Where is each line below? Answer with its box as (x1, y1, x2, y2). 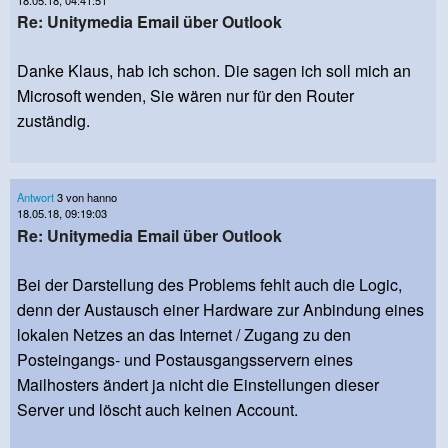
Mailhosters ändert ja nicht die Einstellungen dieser (17, 372, 379, 396)
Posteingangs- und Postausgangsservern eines (17, 347, 353, 371)
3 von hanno (54, 189, 117, 206)
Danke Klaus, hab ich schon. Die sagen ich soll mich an (17, 59, 411, 83)
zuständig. (17, 109, 94, 133)
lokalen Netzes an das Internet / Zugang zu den (17, 322, 351, 346)
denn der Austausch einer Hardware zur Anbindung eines (17, 297, 424, 321)
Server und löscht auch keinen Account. (17, 397, 298, 421)
